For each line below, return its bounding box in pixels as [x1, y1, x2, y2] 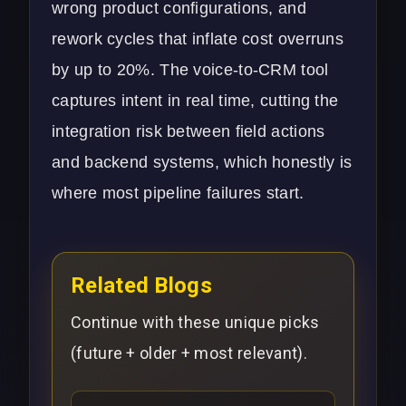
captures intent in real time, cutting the [52, 92, 339, 111]
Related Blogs [71, 273, 212, 299]
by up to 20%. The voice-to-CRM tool [52, 61, 329, 80]
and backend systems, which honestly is [52, 153, 353, 172]
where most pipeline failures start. [52, 184, 304, 203]
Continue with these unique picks [71, 313, 320, 333]
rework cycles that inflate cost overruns [52, 30, 343, 49]
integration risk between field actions [52, 122, 325, 141]
